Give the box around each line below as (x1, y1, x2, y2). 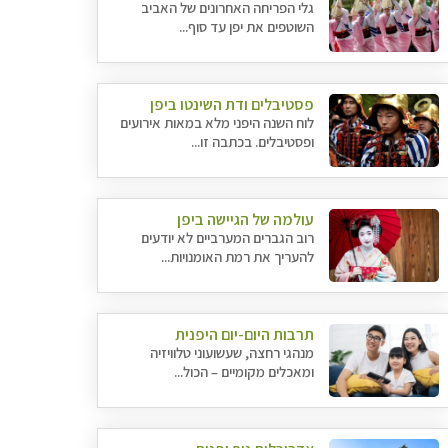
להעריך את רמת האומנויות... (161, 247, 315, 266)
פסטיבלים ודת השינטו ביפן (150, 94, 315, 115)
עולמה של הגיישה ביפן (177, 209, 315, 230)
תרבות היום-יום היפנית (175, 324, 315, 345)
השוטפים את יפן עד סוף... (179, 17, 315, 36)
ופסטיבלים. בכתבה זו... (191, 132, 315, 151)
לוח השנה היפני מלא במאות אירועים (120, 113, 315, 132)
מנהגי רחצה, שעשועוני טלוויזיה (150, 343, 315, 362)
